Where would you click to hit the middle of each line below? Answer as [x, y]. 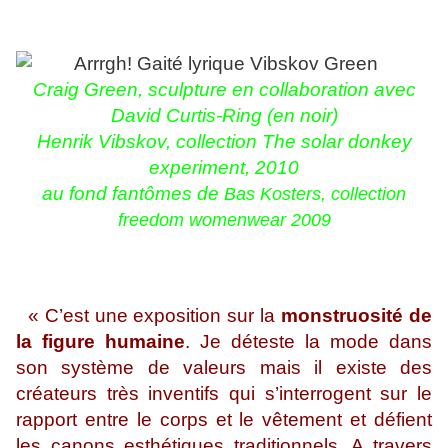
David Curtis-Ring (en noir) [224, 116]
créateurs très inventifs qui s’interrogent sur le [224, 394]
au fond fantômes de [133, 194]
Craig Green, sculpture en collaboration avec [224, 90]
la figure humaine [100, 342]
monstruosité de [357, 316]
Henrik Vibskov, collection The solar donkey [224, 142]
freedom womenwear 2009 [224, 220]
